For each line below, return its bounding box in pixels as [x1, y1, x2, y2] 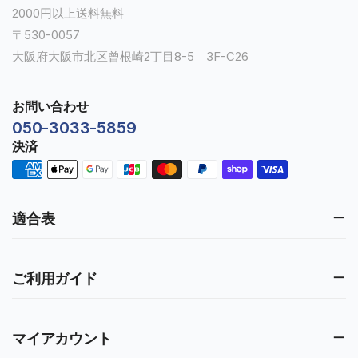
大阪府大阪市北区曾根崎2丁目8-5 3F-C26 [12, 49, 249, 65]
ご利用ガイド [12, 269, 97, 287]
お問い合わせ [12, 98, 89, 115]
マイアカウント [12, 329, 112, 347]
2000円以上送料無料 [12, 6, 124, 22]
